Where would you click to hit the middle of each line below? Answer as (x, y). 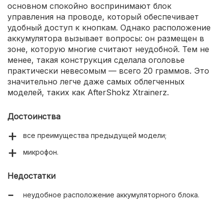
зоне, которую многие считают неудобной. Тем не (108, 49)
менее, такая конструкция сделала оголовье (96, 60)
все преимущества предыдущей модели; (95, 136)
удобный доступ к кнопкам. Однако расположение (109, 28)
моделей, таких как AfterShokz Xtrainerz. (88, 93)
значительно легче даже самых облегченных (96, 82)
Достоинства (34, 117)
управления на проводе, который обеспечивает (103, 17)
